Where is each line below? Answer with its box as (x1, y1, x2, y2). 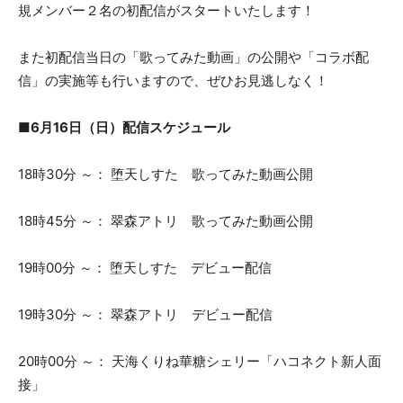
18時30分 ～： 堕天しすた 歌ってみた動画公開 (18, 166, 313, 184)
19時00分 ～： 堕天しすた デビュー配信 (18, 259, 272, 277)
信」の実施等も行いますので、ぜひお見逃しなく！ (18, 72, 328, 90)
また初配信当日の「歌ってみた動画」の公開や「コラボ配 (18, 49, 369, 67)
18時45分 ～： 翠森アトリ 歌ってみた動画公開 (18, 212, 313, 230)
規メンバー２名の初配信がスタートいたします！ (18, 2, 315, 20)
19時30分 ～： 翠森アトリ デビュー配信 (18, 306, 273, 324)
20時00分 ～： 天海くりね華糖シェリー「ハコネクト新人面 (18, 353, 381, 371)
